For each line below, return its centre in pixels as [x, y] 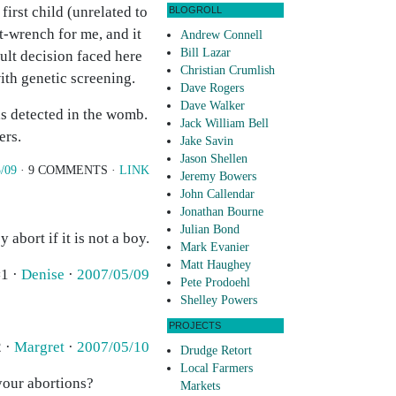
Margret [39, 347]
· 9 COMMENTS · [68, 170]
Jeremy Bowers [218, 177]
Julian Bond [210, 230]
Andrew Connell [221, 35]
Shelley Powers [219, 301]
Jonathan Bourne [222, 212]
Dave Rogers [212, 88]
